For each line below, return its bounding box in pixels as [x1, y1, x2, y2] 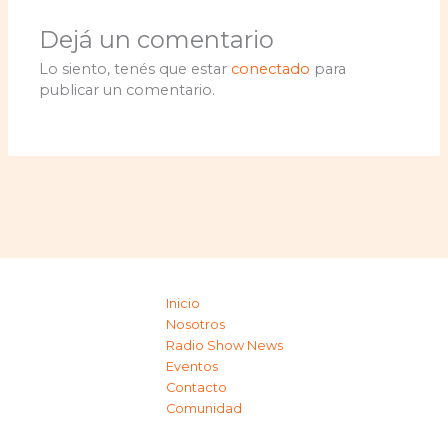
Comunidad [165, 401, 242, 417]
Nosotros [165, 317, 225, 333]
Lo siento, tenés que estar [39, 60, 232, 79]
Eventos [165, 359, 218, 375]
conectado [231, 60, 311, 79]
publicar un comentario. [39, 81, 216, 100]
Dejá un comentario [39, 25, 275, 55]
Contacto [165, 380, 227, 396]
